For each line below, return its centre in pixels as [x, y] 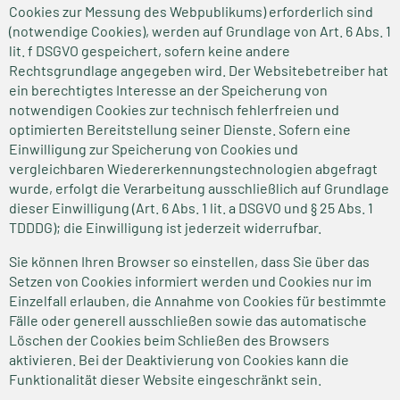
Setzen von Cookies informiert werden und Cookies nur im [190, 281]
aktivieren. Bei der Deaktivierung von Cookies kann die [179, 359]
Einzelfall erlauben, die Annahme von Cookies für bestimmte [198, 300]
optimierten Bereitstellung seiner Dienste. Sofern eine [180, 129]
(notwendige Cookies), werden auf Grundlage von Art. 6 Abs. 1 [200, 31]
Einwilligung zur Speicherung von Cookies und [154, 149]
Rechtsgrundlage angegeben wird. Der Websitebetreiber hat [199, 70]
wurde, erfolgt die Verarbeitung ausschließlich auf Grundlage [199, 188]
